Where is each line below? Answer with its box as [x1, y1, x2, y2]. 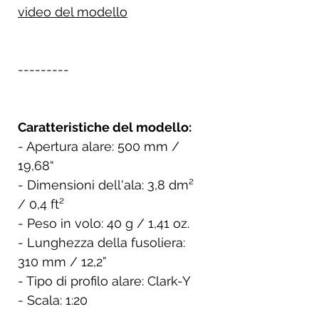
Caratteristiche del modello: [18, 119, 194, 135]
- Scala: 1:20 [18, 292, 88, 308]
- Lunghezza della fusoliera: [18, 234, 185, 250]
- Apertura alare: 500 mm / [18, 138, 179, 154]
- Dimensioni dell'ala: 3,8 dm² [18, 177, 194, 192]
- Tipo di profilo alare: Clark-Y [18, 273, 194, 288]
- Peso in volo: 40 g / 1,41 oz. [18, 215, 193, 231]
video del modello [18, 4, 127, 19]
